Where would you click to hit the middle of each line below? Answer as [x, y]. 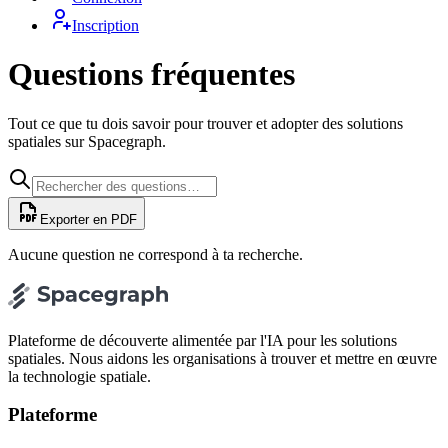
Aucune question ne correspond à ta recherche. [155, 254]
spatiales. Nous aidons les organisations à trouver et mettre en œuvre [222, 358]
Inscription [105, 25]
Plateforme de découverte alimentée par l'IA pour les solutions [202, 340]
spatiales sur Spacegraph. [87, 141]
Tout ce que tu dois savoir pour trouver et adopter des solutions [205, 123]
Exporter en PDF [88, 219]
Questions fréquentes [151, 74]
